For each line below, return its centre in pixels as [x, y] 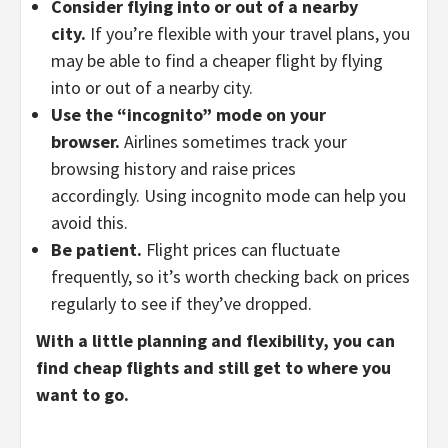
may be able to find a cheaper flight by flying [217, 60]
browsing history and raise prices [173, 168]
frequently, [91, 276]
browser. [85, 141]
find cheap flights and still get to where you [213, 367]
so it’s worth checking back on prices [271, 276]
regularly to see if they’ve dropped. [181, 303]
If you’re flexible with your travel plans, [232, 33]
